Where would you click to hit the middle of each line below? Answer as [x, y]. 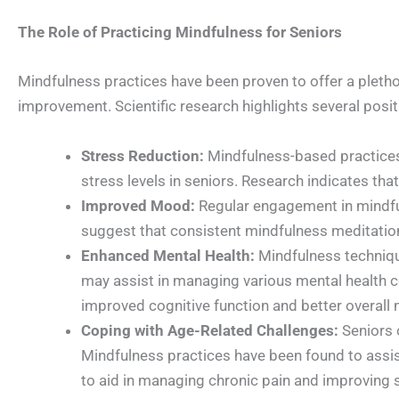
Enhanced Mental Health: [168, 255]
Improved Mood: [138, 205]
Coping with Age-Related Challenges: [210, 330]
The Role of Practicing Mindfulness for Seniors [180, 33]
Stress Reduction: [142, 155]
